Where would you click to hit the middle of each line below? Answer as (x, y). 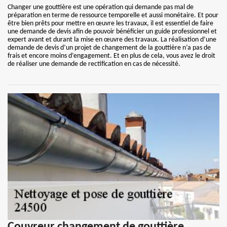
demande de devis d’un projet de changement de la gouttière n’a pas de (109, 48)
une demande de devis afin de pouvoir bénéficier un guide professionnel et (112, 32)
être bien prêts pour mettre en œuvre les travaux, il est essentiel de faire (110, 24)
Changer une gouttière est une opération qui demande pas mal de (101, 7)
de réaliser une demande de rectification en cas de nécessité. (94, 64)
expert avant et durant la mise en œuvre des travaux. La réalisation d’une (112, 40)
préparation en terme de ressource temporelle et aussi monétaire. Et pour (113, 15)
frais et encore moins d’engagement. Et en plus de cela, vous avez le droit (111, 56)
